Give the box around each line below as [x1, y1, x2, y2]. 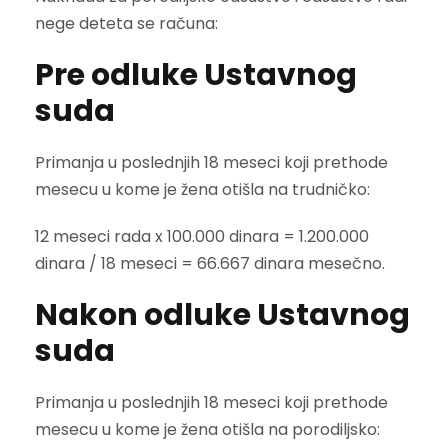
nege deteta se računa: [35, 12, 218, 36]
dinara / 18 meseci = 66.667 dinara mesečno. [35, 252, 385, 276]
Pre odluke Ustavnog [35, 54, 357, 97]
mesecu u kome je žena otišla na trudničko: [35, 178, 370, 202]
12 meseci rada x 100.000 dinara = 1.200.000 [35, 225, 369, 249]
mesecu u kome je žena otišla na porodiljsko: [35, 418, 380, 442]
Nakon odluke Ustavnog [35, 294, 410, 337]
